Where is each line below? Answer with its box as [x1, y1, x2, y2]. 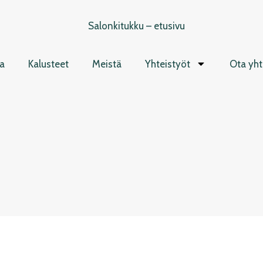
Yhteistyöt [145, 58, 190, 70]
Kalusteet [28, 58, 69, 70]
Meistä [92, 58, 122, 70]
